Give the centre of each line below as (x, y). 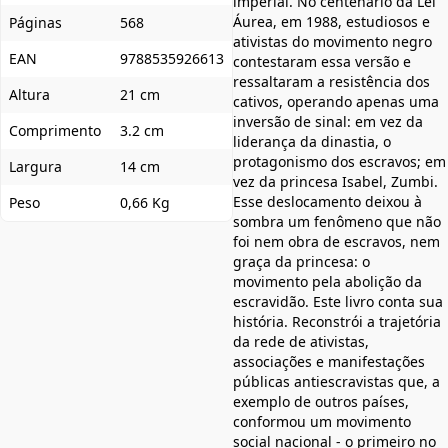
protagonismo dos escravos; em (339, 162)
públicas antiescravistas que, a (336, 382)
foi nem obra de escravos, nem (336, 242)
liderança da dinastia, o (312, 142)
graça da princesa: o (301, 262)
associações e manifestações (329, 362)
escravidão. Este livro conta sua (338, 302)
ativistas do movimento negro (332, 42)
